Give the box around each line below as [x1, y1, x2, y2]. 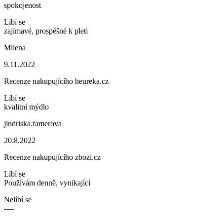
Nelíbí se [4, 195, 32, 204]
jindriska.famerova [4, 119, 62, 128]
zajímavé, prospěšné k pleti [4, 27, 88, 35]
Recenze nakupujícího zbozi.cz [4, 153, 101, 161]
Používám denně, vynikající [4, 179, 90, 187]
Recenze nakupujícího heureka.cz [4, 77, 109, 85]
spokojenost [4, 1, 41, 9]
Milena [4, 43, 26, 52]
